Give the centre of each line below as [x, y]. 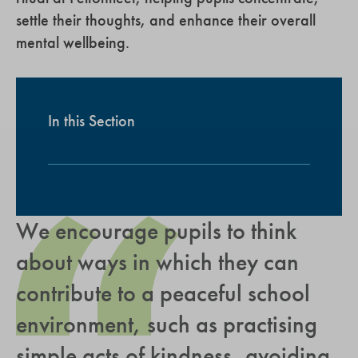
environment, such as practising [167, 324]
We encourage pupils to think [156, 231]
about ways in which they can [157, 262]
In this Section [91, 120]
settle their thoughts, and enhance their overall [166, 20]
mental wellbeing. [73, 42]
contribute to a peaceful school [163, 293]
